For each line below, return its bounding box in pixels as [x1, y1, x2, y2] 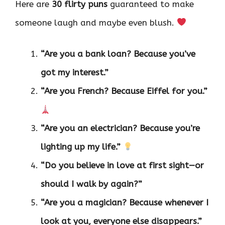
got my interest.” [41, 67, 108, 78]
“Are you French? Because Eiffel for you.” [41, 86, 207, 96]
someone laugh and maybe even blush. [15, 17, 177, 28]
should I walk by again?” [41, 179, 142, 189]
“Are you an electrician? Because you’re [41, 123, 200, 134]
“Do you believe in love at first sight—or [41, 160, 204, 171]
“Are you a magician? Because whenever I [41, 197, 208, 208]
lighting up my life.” [41, 142, 121, 152]
